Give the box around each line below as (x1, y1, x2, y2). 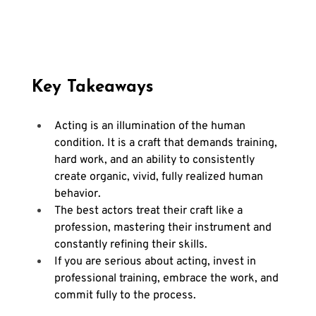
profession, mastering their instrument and (54, 220, 274, 235)
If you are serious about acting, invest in (54, 254, 259, 269)
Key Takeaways (31, 78, 153, 96)
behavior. (54, 186, 101, 201)
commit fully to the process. (54, 288, 196, 303)
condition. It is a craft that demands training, (54, 135, 280, 150)
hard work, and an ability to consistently (54, 152, 257, 167)
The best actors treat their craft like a (54, 203, 245, 218)
